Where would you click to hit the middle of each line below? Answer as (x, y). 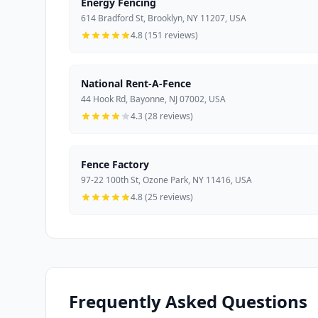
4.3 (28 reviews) (162, 116)
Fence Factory (115, 164)
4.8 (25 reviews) (162, 197)
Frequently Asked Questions (188, 301)
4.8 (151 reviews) (164, 35)
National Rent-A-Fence (136, 83)
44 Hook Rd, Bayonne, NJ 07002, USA (153, 99)
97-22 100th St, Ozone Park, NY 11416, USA (166, 180)
